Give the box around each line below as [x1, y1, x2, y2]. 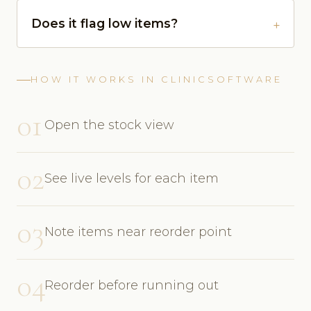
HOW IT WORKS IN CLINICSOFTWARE [31, 74, 283, 85]
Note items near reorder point [44, 224, 232, 240]
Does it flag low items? [31, 16, 178, 31]
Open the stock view [44, 117, 174, 133]
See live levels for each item [44, 171, 219, 187]
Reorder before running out [44, 278, 219, 294]
